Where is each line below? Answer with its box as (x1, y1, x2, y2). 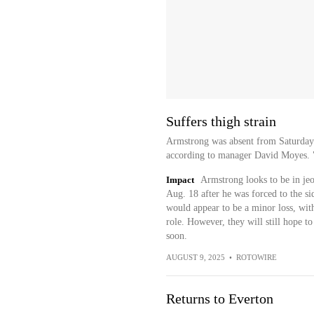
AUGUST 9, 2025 (165, 253, 225, 261)
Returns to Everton (165, 291, 273, 306)
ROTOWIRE (235, 253, 277, 261)
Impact (165, 175, 194, 185)
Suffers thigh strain (165, 114, 276, 129)
